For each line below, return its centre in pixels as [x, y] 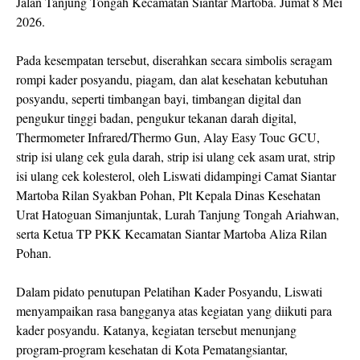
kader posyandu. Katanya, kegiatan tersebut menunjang [156, 330]
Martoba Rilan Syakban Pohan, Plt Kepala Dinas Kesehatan [168, 195]
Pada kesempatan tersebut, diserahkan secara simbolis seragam [174, 60]
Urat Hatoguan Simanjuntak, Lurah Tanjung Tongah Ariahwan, [178, 215]
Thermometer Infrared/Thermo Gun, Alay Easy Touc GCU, [168, 137]
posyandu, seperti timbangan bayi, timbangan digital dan [159, 99]
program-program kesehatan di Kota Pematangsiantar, [152, 350]
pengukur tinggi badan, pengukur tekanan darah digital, [156, 118]
